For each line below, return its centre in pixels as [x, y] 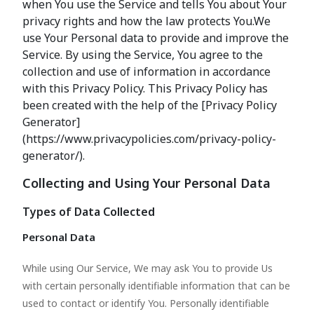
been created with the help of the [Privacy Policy [150, 105]
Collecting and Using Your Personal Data [146, 183]
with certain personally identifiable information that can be [156, 286]
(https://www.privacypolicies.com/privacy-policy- [149, 139]
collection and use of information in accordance [146, 71]
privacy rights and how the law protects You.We [146, 21]
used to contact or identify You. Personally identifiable [146, 303]
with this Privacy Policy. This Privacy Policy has [145, 88]
